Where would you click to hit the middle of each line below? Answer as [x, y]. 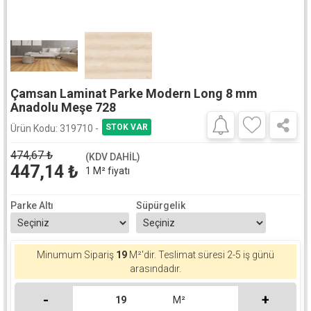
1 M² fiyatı [108, 170]
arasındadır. [155, 268]
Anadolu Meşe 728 [63, 107]
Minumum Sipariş [76, 254]
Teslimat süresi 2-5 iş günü [216, 254]
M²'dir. [143, 254]
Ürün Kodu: [34, 128]
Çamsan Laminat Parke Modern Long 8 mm [134, 93]
